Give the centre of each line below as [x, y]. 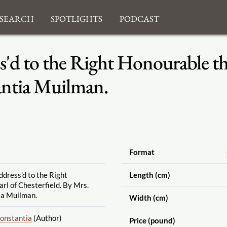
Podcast [139, 17]
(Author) [47, 218]
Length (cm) [149, 175]
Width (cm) [148, 197]
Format [142, 152]
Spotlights [77, 17]
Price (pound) [152, 220]
